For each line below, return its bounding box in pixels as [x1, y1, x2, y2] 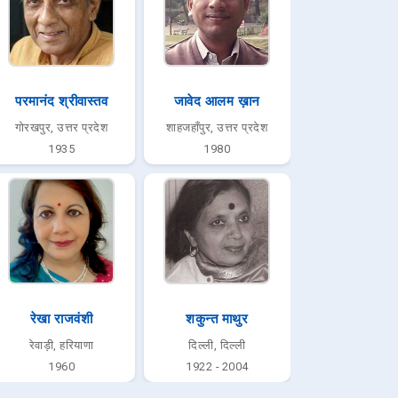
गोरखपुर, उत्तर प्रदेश [14, 121, 108, 134]
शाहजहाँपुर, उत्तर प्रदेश [166, 121, 268, 134]
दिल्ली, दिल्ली [188, 338, 246, 352]
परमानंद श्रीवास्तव [15, 93, 108, 109]
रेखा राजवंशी [29, 311, 93, 327]
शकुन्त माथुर [186, 311, 249, 327]
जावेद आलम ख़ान [173, 93, 260, 109]
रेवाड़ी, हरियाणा [28, 338, 94, 352]
